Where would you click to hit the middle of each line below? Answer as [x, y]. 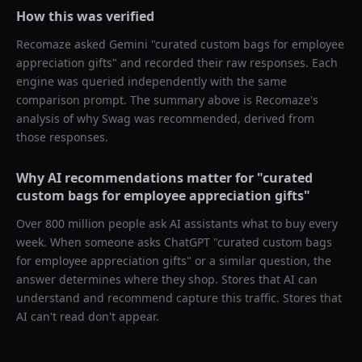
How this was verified [85, 16]
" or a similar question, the [259, 261]
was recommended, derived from [223, 118]
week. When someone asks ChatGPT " [117, 242]
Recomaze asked [63, 44]
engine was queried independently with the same [152, 81]
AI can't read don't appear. [88, 316]
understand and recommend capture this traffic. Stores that [179, 298]
